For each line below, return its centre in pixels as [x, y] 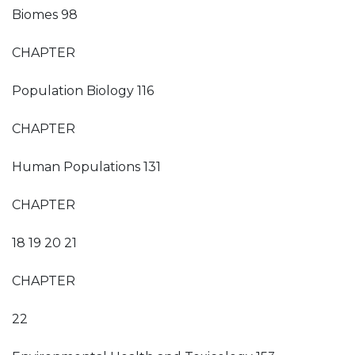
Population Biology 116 [83, 91]
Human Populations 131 [86, 167]
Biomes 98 [45, 15]
